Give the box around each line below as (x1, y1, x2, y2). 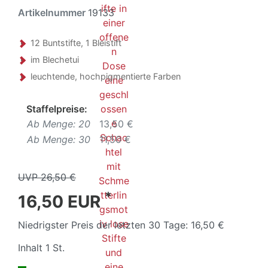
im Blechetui (31, 54, 79, 65)
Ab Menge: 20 (27, 117, 90, 130)
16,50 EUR (18, 191, 105, 212)
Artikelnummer (18, 6, 88, 19)
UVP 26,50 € (18, 170, 76, 183)
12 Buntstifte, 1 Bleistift (31, 37, 121, 48)
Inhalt (18, 241, 45, 254)
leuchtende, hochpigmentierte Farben (31, 71, 181, 81)
